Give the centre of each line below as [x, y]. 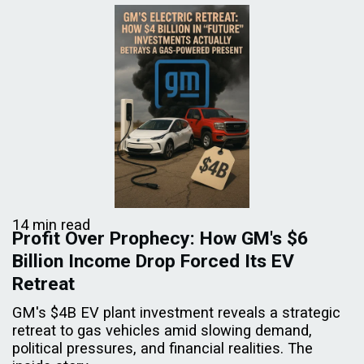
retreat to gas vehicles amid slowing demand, [162, 330]
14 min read [51, 224]
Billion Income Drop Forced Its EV [153, 261]
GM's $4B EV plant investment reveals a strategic [176, 312]
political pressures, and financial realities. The [162, 348]
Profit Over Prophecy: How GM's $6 [160, 238]
